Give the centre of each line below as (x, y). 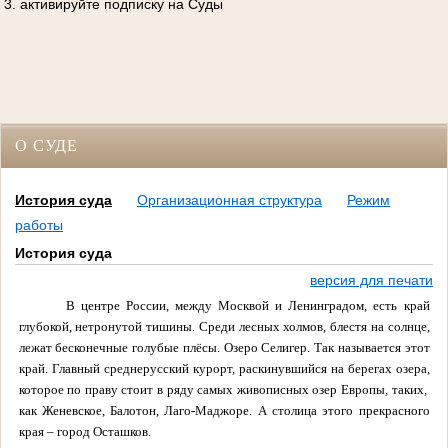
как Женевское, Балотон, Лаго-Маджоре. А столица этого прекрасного (224, 410)
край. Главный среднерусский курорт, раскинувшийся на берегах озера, (224, 368)
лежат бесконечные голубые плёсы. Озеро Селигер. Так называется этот (224, 347)
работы (39, 225)
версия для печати (371, 280)
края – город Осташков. (84, 431)
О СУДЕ (46, 145)
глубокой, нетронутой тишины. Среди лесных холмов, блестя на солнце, (224, 326)
